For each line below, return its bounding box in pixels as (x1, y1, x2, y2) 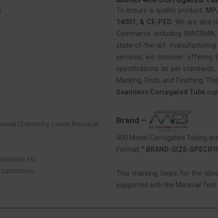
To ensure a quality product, (116, 6, 206, 14)
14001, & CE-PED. (116, 18, 174, 26)
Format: (116, 145, 142, 153)
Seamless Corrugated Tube (116, 88, 205, 96)
